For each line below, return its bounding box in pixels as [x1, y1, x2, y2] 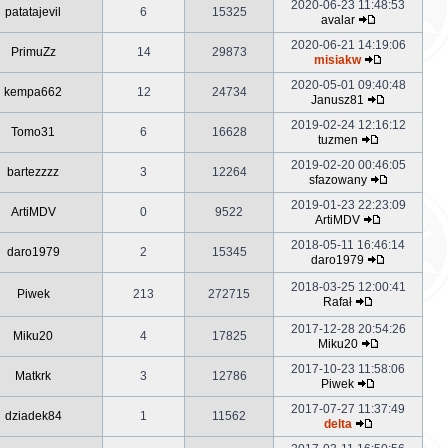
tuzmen [317, 133, 358, 147]
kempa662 [4, 85, 62, 99]
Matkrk [15, 369, 51, 383]
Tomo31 [11, 125, 55, 139]
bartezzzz [7, 165, 59, 179]
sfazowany [308, 173, 367, 187]
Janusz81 [311, 93, 364, 107]
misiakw [314, 53, 361, 67]
